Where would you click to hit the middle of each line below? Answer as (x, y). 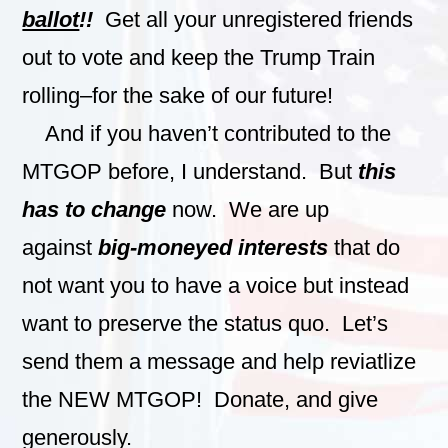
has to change (94, 209)
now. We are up (248, 209)
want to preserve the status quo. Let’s (205, 323)
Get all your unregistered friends (256, 19)
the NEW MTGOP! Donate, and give (200, 399)
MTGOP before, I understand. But (190, 171)
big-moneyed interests (213, 247)
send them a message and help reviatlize (219, 361)
